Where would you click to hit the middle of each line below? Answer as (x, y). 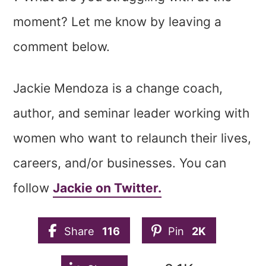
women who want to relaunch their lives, (132, 138)
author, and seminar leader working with (132, 113)
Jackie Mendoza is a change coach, (118, 88)
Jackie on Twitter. (107, 188)
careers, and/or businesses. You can (120, 163)
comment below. (62, 47)
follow (33, 188)
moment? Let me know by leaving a (118, 22)
